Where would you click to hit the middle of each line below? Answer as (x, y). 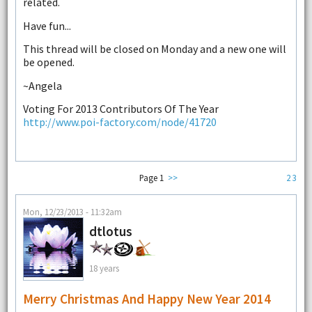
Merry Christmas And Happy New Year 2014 (147, 298)
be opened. (48, 62)
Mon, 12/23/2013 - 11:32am (72, 211)
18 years (104, 268)
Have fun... (47, 25)
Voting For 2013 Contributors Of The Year (120, 108)
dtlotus (110, 231)
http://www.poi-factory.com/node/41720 (119, 122)
